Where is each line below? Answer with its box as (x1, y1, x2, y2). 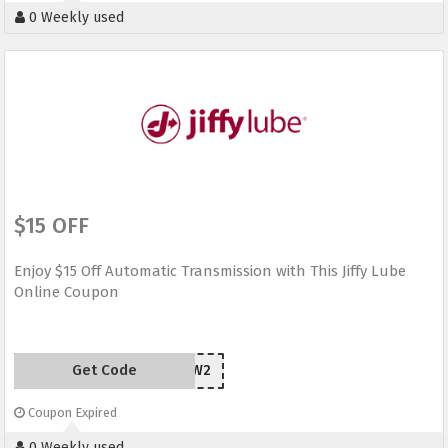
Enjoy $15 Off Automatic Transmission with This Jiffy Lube (14, 262, 406, 281)
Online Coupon (14, 283, 119, 302)
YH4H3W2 (148, 362, 211, 380)
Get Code (71, 361, 137, 380)
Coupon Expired (25, 405, 117, 421)
